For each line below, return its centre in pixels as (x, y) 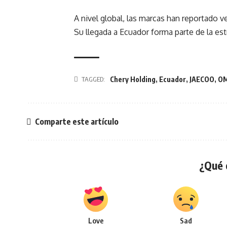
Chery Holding (133, 79)
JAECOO (202, 79)
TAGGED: (93, 79)
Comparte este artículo (77, 121)
